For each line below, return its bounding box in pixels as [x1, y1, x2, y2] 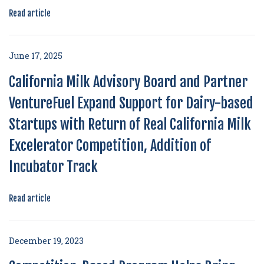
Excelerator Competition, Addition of [9, 137, 211, 154]
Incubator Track [9, 158, 98, 176]
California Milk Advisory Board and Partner [9, 73, 247, 91]
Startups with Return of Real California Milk [9, 115, 251, 133]
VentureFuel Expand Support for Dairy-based [9, 94, 253, 112]
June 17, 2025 [9, 50, 62, 61]
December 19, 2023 [9, 235, 84, 246]
